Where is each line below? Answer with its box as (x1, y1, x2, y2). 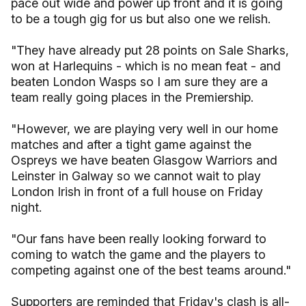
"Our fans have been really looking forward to (11, 232, 266, 246)
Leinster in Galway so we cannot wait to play (11, 169, 261, 183)
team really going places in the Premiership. (11, 90, 253, 105)
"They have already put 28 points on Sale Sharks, (11, 43, 289, 57)
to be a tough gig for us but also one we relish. (11, 12, 270, 26)
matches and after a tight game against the (11, 137, 251, 152)
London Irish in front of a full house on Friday (11, 184, 263, 199)
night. (11, 200, 42, 214)
